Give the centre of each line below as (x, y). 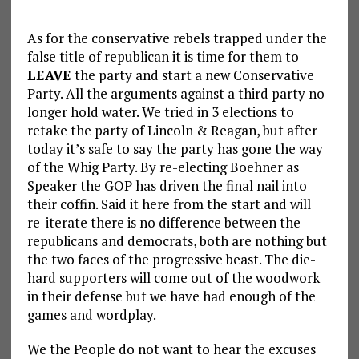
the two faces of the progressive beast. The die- (171, 259)
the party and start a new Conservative (192, 75)
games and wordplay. (91, 314)
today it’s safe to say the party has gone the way (175, 148)
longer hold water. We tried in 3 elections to (160, 111)
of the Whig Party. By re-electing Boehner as (163, 167)
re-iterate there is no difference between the (163, 222)
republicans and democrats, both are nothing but (177, 240)
